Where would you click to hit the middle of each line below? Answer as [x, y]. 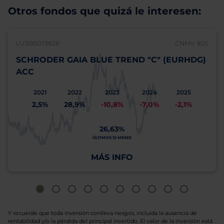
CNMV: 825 [191, 43]
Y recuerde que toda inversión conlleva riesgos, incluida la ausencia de [102, 213]
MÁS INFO [112, 157]
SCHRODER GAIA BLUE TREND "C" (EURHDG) [111, 60]
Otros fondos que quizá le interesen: [104, 11]
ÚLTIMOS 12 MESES [112, 137]
